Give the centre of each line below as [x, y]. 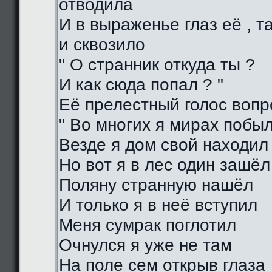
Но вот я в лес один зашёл [165, 165]
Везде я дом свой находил [164, 145]
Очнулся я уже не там [145, 245]
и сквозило [102, 45]
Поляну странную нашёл [156, 185]
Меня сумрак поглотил [148, 225]
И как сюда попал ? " [141, 85]
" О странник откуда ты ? [157, 65]
